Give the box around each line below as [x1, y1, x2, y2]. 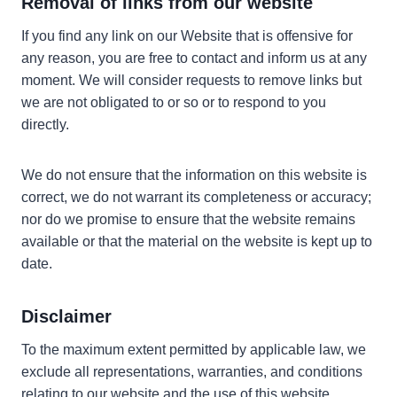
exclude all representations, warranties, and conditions [21, 363, 362, 379]
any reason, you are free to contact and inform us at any [21, 50, 367, 66]
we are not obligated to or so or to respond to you [21, 94, 326, 110]
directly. [21, 116, 69, 132]
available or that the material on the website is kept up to [21, 233, 372, 249]
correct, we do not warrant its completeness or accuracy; [21, 189, 371, 205]
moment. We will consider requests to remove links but [21, 72, 362, 88]
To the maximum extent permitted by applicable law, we [21, 341, 366, 357]
